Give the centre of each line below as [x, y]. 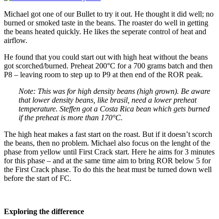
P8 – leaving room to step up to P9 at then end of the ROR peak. [103, 74]
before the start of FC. [38, 178]
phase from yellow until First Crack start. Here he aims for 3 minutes [109, 152]
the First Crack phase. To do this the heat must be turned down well [108, 169]
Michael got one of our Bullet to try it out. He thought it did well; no [109, 14]
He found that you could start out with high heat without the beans [106, 57]
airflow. [16, 40]
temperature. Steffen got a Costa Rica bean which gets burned [114, 109]
